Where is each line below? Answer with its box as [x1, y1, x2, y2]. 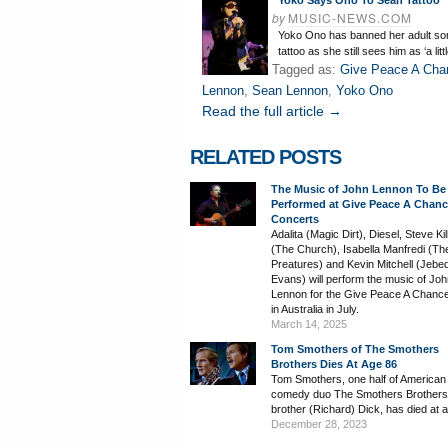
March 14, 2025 [271, 318, 347, 330]
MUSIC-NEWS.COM [288, 9, 412, 26]
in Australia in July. [271, 303, 359, 315]
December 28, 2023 [271, 418, 367, 430]
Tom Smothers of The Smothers [271, 343, 439, 355]
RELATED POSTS [190, 146, 341, 168]
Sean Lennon [252, 83, 328, 98]
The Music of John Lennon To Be [271, 183, 446, 195]
